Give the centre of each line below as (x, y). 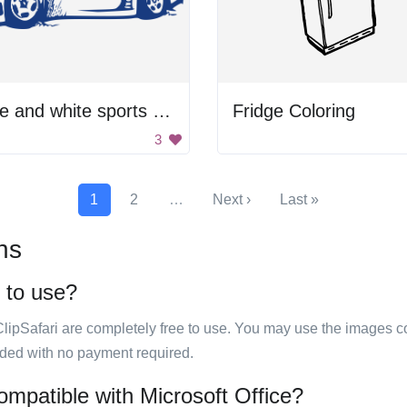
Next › (231, 199)
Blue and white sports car (162, 111)
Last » (299, 199)
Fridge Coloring (294, 111)
